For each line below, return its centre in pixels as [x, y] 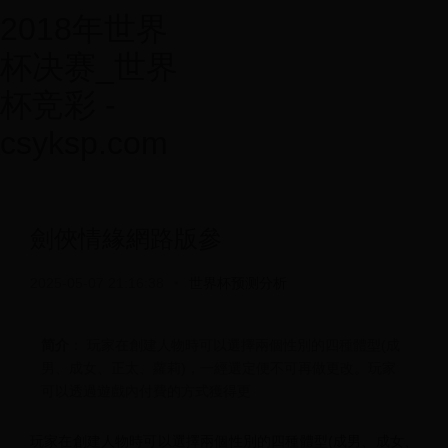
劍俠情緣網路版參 [126, 238]
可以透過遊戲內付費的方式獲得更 [146, 391]
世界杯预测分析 [238, 283]
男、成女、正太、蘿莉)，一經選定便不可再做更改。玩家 [218, 368]
